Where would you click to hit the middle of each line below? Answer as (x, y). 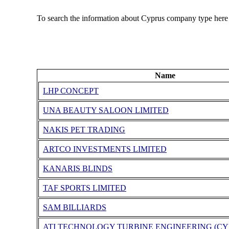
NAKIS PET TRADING (84, 130)
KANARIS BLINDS (77, 169)
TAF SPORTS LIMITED (84, 188)
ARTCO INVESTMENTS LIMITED (105, 149)
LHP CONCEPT (71, 91)
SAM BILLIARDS (74, 208)
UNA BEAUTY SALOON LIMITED (106, 110)
